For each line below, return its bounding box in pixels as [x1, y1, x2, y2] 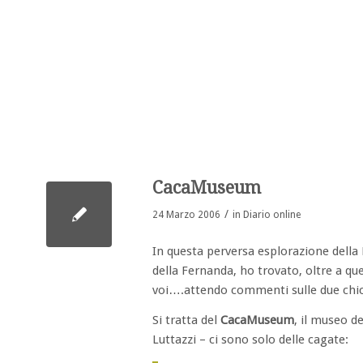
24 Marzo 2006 [152, 209, 220, 220]
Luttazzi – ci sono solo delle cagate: [152, 331, 348, 347]
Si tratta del [152, 312, 220, 327]
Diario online [243, 209, 301, 220]
